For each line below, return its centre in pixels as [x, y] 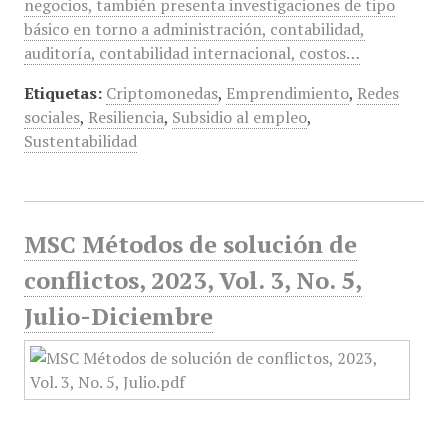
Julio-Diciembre [118, 316]
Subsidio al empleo [239, 117]
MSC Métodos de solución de [190, 244]
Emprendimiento [287, 93]
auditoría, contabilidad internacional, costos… [191, 53]
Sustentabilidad [80, 141]
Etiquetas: [62, 93]
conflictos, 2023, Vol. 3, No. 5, [192, 280]
